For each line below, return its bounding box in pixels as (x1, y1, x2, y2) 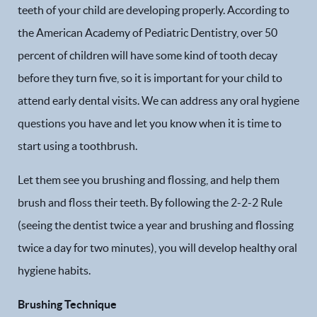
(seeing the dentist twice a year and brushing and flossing (18, 219, 294, 231)
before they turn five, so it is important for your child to (18, 71, 282, 84)
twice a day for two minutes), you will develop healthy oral (18, 241, 297, 254)
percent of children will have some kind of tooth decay (18, 49, 277, 62)
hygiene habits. (18, 264, 91, 277)
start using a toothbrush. (18, 139, 137, 152)
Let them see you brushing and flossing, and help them (18, 173, 279, 186)
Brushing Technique (18, 298, 117, 311)
